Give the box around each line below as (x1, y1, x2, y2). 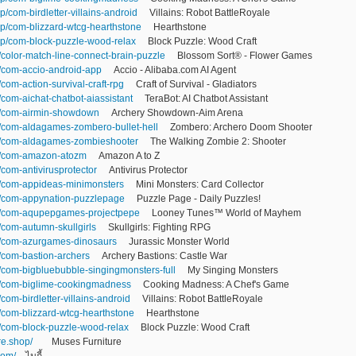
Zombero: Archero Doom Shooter (158, 121, 324, 133)
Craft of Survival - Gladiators (124, 78, 269, 90)
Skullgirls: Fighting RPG (96, 221, 222, 233)
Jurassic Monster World (117, 235, 242, 247)
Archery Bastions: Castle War (90, 250, 239, 261)
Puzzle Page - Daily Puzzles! (125, 192, 273, 204)
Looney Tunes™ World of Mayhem (140, 207, 313, 219)
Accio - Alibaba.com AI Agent (102, 64, 248, 75)
